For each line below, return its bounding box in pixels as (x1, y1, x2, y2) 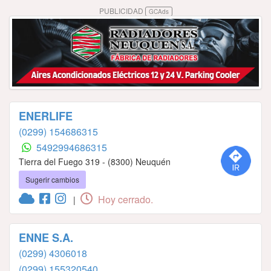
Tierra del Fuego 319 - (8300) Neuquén (19, 155, 171, 168)
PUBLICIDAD (99, 5, 145, 16)
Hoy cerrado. (96, 192, 153, 207)
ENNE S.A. (19, 230, 73, 246)
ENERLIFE (19, 108, 73, 125)
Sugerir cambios (25, 174, 79, 185)
